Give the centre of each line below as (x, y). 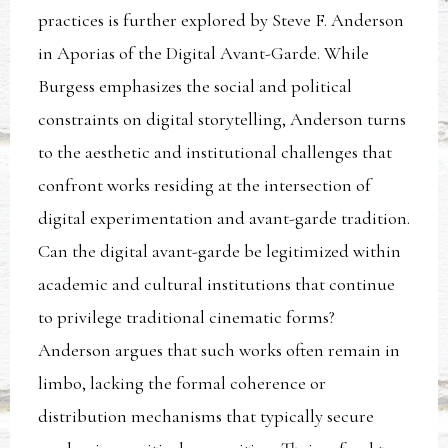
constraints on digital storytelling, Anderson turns (222, 119)
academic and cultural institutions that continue (217, 284)
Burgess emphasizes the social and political (195, 86)
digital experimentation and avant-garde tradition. (224, 218)
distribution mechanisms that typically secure (206, 416)
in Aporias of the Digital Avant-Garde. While (204, 53)
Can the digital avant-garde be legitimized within (220, 251)
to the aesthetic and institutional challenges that (215, 152)
